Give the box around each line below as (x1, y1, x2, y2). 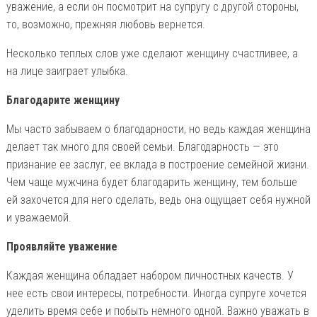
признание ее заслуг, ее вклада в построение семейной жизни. (6, 157, 309, 171)
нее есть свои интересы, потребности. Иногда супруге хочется (6, 286, 306, 300)
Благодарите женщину (6, 93, 120, 107)
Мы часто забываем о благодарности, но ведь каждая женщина (6, 122, 311, 136)
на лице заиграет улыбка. (6, 64, 128, 78)
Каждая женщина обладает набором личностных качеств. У (6, 268, 294, 282)
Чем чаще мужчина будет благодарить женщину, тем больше (6, 175, 297, 189)
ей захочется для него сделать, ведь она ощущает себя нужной (6, 192, 311, 207)
